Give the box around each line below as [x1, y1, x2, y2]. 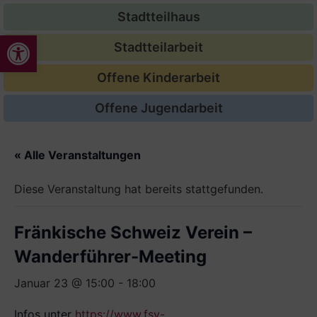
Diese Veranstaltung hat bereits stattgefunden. [14, 182, 263, 196]
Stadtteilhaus [117, 9, 200, 24]
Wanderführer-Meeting [14, 246, 207, 267]
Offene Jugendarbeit [94, 100, 223, 115]
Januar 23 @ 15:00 [14, 276, 115, 290]
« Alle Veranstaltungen [14, 148, 141, 162]
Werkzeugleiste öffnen [6, 28, 77, 55]
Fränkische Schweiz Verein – [14, 222, 252, 243]
